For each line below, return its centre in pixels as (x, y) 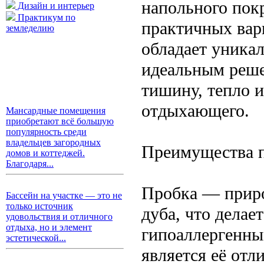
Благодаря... (30, 164)
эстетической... (36, 238)
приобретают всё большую (60, 121)
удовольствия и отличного (59, 217)
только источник (39, 206)
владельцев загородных (53, 142)
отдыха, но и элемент (49, 227)
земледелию (30, 28)
